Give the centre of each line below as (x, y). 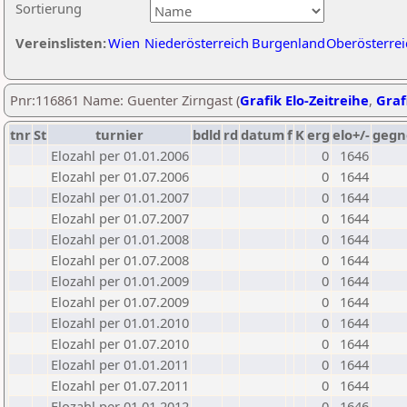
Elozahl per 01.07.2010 (120, 343)
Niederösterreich (197, 43)
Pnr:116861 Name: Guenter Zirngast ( (125, 100)
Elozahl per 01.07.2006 (120, 176)
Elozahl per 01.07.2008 (120, 260)
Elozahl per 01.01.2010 (120, 323)
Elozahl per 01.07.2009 (120, 302)
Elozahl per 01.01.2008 (120, 239)
